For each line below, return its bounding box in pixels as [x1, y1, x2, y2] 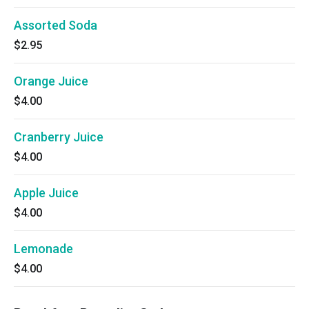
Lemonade [14, 241, 73, 256]
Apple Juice [14, 186, 79, 200]
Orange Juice [14, 74, 88, 88]
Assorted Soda [14, 18, 97, 32]
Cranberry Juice [14, 130, 103, 144]
